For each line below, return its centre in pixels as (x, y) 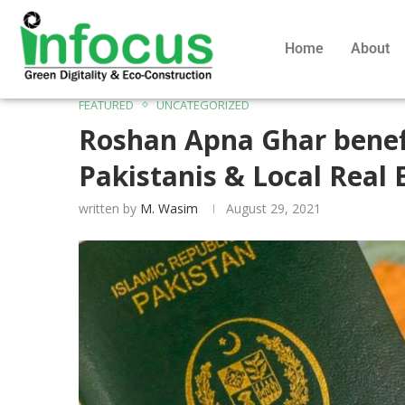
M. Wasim (169, 208)
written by (109, 208)
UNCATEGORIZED (203, 104)
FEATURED (106, 104)
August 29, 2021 (273, 208)
